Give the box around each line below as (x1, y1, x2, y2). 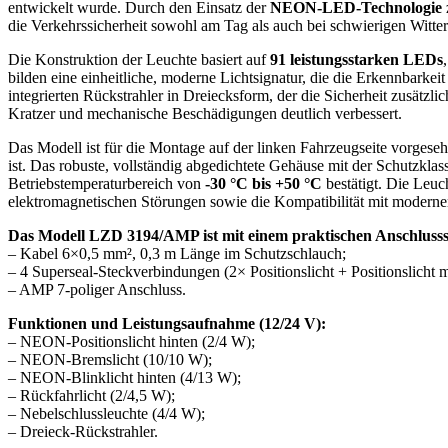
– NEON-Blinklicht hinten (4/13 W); (8, 369, 241, 387)
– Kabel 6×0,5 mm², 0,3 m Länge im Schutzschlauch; (8, 245, 346, 263)
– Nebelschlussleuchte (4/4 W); (8, 405, 205, 423)
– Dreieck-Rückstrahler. (8, 423, 158, 441)
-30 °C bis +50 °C (205, 175, 322, 193)
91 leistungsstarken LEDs (270, 51, 443, 69)
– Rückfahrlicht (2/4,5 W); (8, 387, 175, 405)
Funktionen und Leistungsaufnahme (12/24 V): (8, 315, 326, 333)
